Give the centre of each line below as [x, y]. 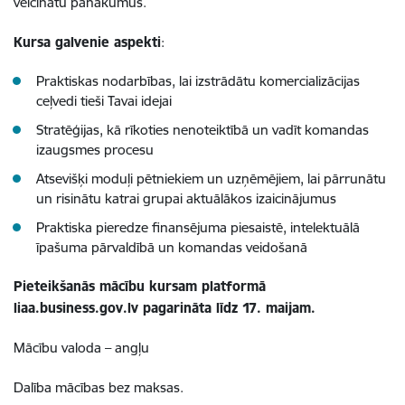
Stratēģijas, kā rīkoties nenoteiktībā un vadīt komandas [202, 130]
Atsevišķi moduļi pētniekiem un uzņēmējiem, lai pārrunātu [211, 179]
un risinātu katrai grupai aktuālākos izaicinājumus [186, 199]
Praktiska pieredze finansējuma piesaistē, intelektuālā [198, 228]
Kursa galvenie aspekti [87, 42]
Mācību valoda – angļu [81, 348]
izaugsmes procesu [95, 150]
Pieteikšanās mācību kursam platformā [140, 287]
